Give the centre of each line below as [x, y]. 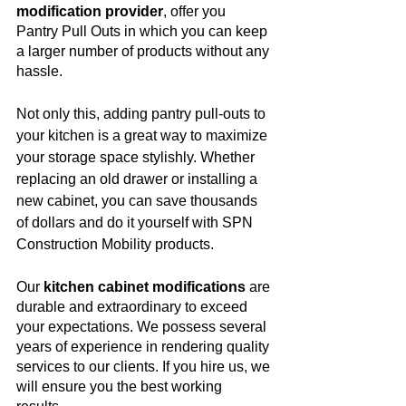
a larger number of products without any [145, 51]
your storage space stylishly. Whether [137, 157]
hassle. [41, 71]
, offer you [196, 11]
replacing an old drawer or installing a [139, 179]
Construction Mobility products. [117, 244]
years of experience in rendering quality [145, 346]
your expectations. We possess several [143, 326]
